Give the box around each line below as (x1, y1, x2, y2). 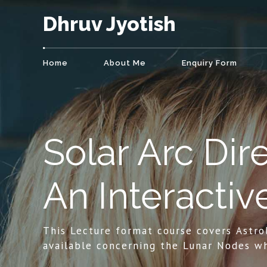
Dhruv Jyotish (43, 12, 176, 36)
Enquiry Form (182, 58, 237, 67)
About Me (104, 58, 146, 67)
